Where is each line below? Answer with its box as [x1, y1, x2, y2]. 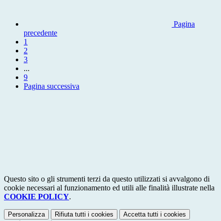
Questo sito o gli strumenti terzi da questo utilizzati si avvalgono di [4, 175, 210, 184]
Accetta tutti [123, 211, 158, 219]
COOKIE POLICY [4, 192, 69, 201]
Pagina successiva [24, 82, 79, 91]
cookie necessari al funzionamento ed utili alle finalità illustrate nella [4, 184, 215, 192]
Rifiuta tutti [55, 211, 86, 219]
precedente [24, 29, 57, 37]
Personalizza [8, 211, 45, 219]
